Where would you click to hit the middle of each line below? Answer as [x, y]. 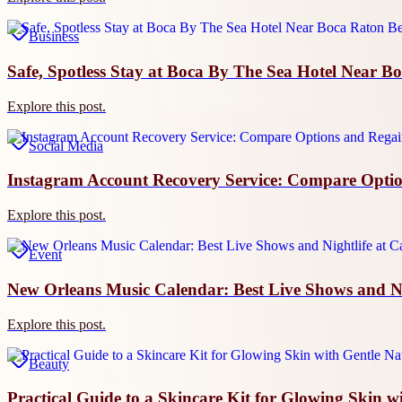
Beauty [49, 363]
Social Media [66, 145]
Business [54, 37]
